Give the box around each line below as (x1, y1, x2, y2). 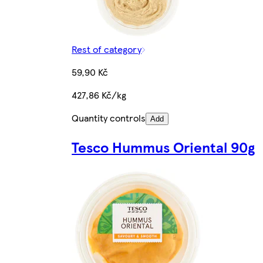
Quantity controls (72, 111, 146, 125)
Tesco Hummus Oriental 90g (72, 137, 255, 157)
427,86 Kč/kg (72, 88, 127, 102)
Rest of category (72, 42, 142, 56)
